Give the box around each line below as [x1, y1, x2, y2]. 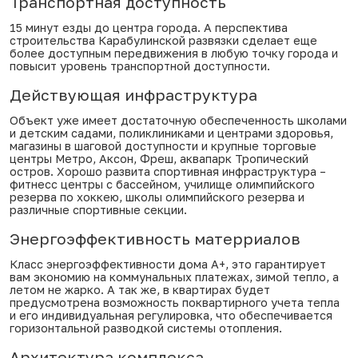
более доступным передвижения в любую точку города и [10, 46, 338, 60]
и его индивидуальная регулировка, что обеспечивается [10, 308, 332, 322]
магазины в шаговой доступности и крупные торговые [10, 139, 316, 153]
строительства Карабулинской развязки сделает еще [10, 34, 317, 47]
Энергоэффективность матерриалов [10, 229, 300, 248]
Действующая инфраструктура [10, 86, 257, 104]
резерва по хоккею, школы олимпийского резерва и [10, 190, 304, 204]
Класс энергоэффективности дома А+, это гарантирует [10, 257, 326, 271]
